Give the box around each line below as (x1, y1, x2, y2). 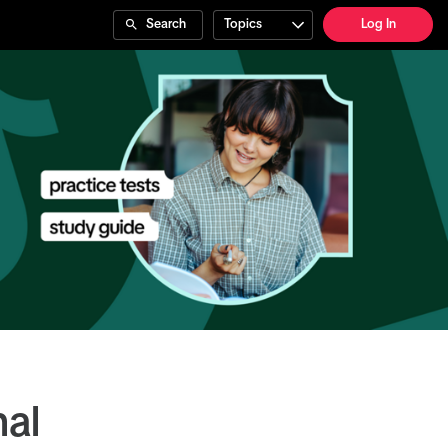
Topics (224, 17, 262, 31)
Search (146, 17, 186, 31)
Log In (360, 18, 396, 31)
